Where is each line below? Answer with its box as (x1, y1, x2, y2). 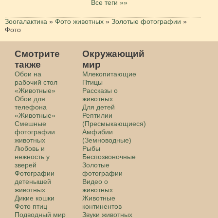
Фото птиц (15, 202, 47, 211)
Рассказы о (82, 87, 118, 95)
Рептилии (82, 111, 113, 120)
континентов (82, 202, 122, 211)
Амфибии (82, 128, 113, 136)
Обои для (15, 95, 45, 103)
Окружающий (82, 49, 145, 59)
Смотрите (15, 49, 60, 59)
